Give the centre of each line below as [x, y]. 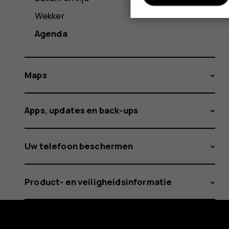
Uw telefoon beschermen [79, 146]
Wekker [49, 16]
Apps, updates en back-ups [82, 110]
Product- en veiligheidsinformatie [98, 181]
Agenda [51, 34]
